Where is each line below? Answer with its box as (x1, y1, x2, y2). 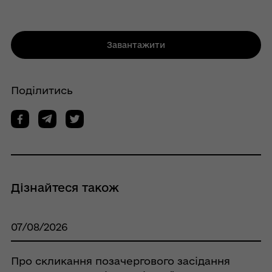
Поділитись (10, 84, 73, 96)
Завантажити (107, 39, 165, 50)
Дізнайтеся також (10, 180, 119, 194)
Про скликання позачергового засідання (10, 254, 230, 267)
